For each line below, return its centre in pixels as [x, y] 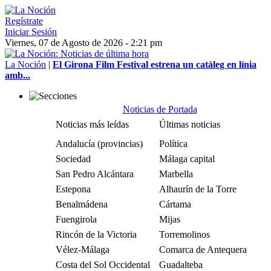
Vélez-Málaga [83, 250]
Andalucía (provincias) [99, 144]
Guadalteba [181, 265]
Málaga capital [187, 159]
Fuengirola [76, 219]
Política [173, 144]
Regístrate [24, 21]
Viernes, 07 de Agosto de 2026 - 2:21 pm [83, 43]
